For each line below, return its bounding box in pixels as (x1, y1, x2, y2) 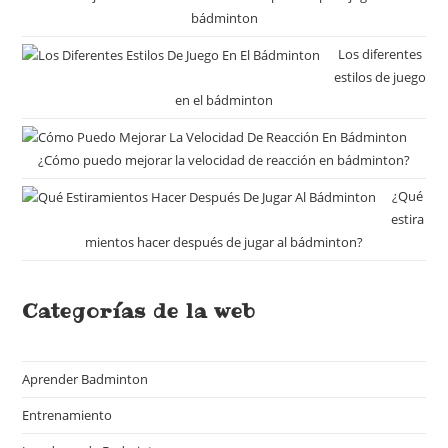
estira (391, 210, 424, 229)
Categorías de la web (22, 297, 257, 326)
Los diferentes (337, 45, 422, 63)
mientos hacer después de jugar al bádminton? (85, 233, 363, 252)
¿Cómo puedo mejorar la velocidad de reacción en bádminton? (38, 151, 410, 170)
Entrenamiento (22, 406, 113, 425)
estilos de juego (333, 68, 426, 86)
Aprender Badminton (22, 370, 149, 389)
